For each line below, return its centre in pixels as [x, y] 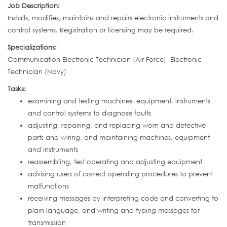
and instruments [53, 150]
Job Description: [35, 6]
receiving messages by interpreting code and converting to [123, 198]
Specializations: [33, 47]
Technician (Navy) [37, 72]
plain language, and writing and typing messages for [114, 211]
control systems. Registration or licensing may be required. [101, 30]
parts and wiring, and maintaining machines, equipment [119, 138]
